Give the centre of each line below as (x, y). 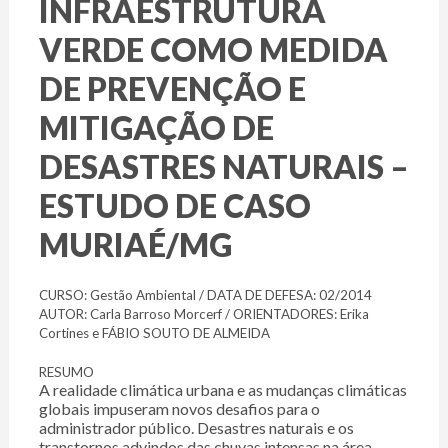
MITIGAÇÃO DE (156, 128)
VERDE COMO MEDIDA (213, 50)
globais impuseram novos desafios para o (179, 409)
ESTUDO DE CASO (174, 206)
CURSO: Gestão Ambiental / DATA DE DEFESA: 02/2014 (205, 295)
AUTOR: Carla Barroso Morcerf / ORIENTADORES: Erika (203, 314)
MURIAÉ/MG (135, 245)
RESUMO (66, 372)
